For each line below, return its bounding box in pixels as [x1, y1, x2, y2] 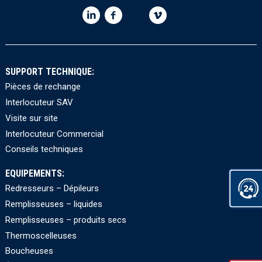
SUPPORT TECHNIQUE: [5, 65, 94, 77]
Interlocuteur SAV [5, 97, 73, 108]
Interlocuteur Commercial [5, 128, 104, 139]
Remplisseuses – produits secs [5, 214, 126, 225]
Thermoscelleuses [5, 230, 77, 241]
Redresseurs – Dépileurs [5, 183, 99, 194]
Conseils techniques [5, 144, 83, 155]
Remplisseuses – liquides [5, 199, 102, 209]
